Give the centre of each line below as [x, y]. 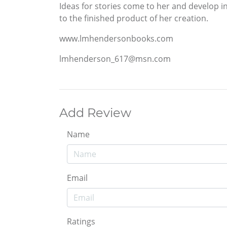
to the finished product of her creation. [134, 18]
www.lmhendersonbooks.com [116, 38]
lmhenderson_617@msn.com [115, 59]
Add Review [95, 112]
